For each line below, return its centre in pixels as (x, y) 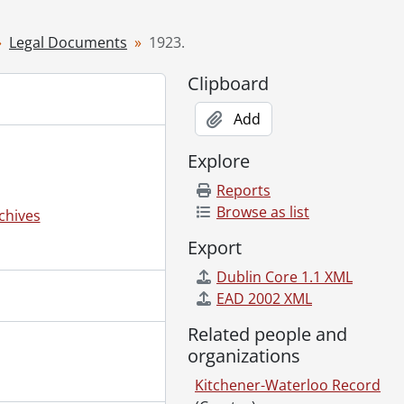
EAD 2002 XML (264, 298)
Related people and (267, 334)
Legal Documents (68, 42)
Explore (219, 161)
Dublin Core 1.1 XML (285, 277)
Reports (243, 190)
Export (215, 248)
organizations (244, 356)
